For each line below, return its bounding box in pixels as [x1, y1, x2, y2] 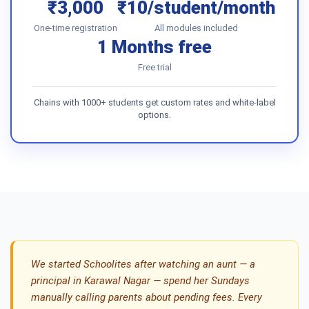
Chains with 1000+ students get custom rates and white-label [33, 97, 276, 108]
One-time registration [34, 23, 117, 33]
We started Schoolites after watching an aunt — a [31, 258, 255, 270]
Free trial [137, 62, 172, 72]
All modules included [154, 23, 238, 33]
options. [138, 110, 171, 120]
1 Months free [97, 37, 212, 57]
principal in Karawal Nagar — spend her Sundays [31, 275, 250, 287]
